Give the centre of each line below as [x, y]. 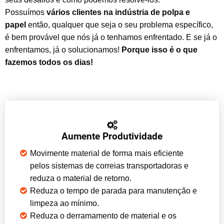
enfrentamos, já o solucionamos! [63, 49]
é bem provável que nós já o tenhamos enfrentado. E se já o [111, 37]
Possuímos [26, 12]
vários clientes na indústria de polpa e [118, 12]
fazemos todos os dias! [49, 62]
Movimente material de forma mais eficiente [107, 153]
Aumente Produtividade [112, 136]
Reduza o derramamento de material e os [103, 215]
